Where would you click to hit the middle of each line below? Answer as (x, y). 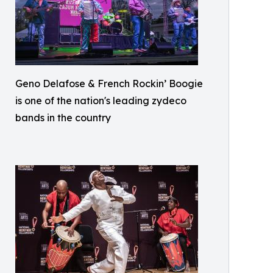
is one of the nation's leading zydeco (101, 100)
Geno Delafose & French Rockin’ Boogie (109, 83)
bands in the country (63, 117)
